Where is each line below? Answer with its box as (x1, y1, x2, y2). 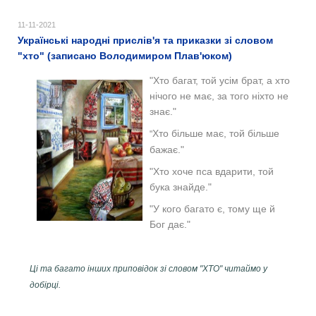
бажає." (150, 143, 184, 155)
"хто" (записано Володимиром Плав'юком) (18, 49, 232, 61)
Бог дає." (150, 218, 190, 230)
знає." (150, 105, 176, 117)
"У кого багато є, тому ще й (150, 202, 275, 214)
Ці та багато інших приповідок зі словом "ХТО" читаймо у (30, 263, 267, 274)
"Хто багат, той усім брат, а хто (150, 74, 290, 86)
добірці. (30, 279, 61, 290)
